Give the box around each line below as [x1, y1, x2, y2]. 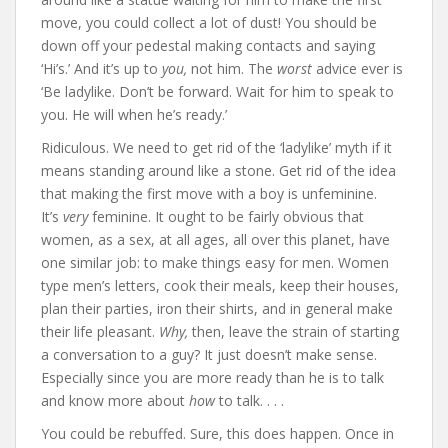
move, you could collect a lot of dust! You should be [41, 13, 377, 32]
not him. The [187, 59, 277, 78]
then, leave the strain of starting [192, 322, 399, 341]
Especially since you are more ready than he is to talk [41, 368, 384, 387]
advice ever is [312, 59, 403, 78]
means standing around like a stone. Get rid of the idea [41, 161, 396, 180]
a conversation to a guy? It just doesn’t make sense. [41, 345, 377, 364]
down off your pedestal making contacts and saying [41, 36, 375, 55]
